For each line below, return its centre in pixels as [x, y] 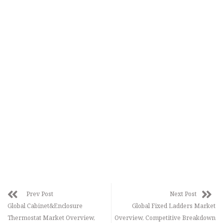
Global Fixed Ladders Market [174, 206]
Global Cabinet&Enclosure [45, 206]
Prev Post [40, 194]
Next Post [183, 194]
